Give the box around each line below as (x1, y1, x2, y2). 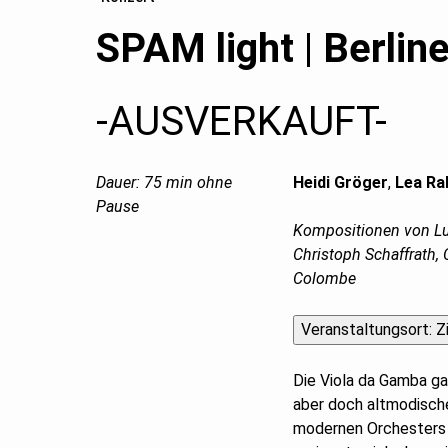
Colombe (293, 268, 356, 288)
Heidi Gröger (293, 172, 388, 192)
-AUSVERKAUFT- (96, 97, 387, 145)
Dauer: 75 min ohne (96, 172, 232, 192)
